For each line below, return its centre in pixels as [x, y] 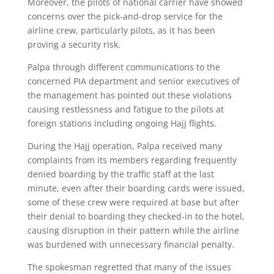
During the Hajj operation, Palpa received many [124, 146]
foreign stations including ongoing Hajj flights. [122, 123]
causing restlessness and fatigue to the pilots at [125, 109]
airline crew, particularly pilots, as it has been [121, 30]
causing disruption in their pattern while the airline [133, 230]
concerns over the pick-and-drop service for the [125, 16]
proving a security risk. [74, 44]
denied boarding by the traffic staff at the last [120, 174]
